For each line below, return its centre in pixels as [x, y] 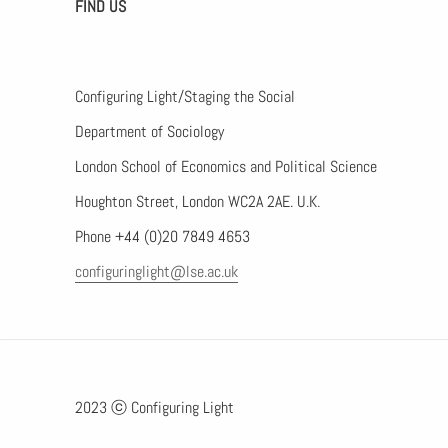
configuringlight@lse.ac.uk [156, 271]
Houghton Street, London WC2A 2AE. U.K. [197, 201]
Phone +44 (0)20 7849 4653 [162, 236]
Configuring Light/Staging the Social [185, 96]
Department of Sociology [149, 131]
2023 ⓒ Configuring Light [154, 407]
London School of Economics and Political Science [226, 166]
